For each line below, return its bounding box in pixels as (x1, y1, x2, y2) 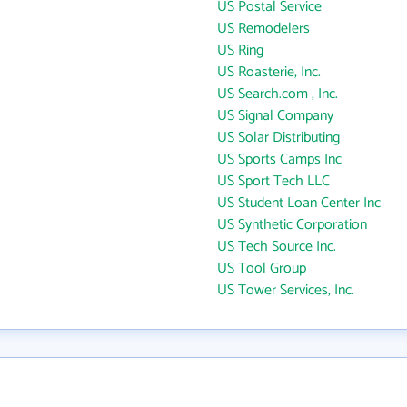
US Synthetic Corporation (217, 213, 367, 237)
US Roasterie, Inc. (217, 60, 321, 84)
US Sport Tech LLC (217, 169, 330, 194)
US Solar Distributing (217, 125, 340, 150)
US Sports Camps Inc (217, 147, 342, 172)
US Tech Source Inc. (217, 234, 336, 259)
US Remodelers (217, 16, 310, 41)
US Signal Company (217, 104, 333, 128)
